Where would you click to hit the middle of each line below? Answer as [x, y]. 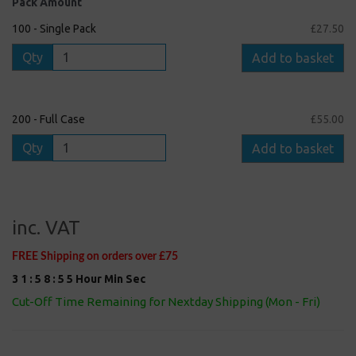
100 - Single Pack [54, 28]
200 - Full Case [48, 119]
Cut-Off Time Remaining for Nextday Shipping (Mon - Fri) [166, 301]
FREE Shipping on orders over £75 [95, 256]
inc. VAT [46, 227]
